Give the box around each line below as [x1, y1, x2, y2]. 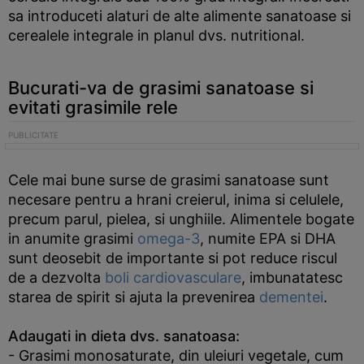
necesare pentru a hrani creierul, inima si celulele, [8, 191, 344, 208]
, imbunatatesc [241, 269, 343, 286]
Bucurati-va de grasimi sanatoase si [8, 77, 314, 98]
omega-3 [137, 230, 200, 247]
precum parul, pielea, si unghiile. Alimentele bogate [8, 210, 354, 227]
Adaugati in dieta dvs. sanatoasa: [8, 327, 240, 344]
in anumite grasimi [8, 230, 137, 247]
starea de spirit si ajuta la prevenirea [8, 288, 259, 305]
